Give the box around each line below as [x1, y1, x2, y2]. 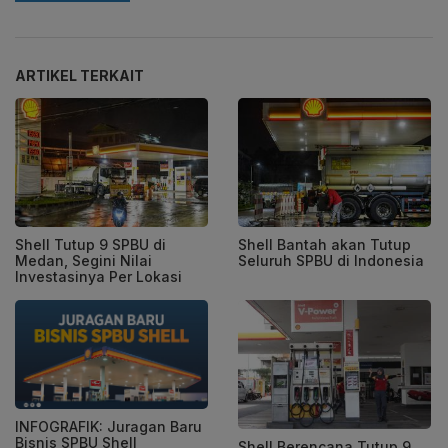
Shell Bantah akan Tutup [238, 236, 411, 254]
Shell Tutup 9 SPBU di [15, 236, 166, 254]
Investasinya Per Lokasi [15, 268, 182, 286]
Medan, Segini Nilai [15, 252, 152, 270]
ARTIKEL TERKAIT [15, 67, 144, 85]
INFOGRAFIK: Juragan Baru [15, 417, 202, 435]
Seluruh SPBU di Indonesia [238, 252, 424, 270]
